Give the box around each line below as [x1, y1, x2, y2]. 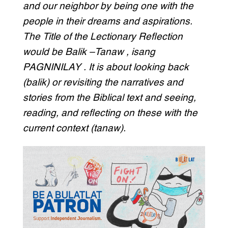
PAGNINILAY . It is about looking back [22, 63, 189, 73]
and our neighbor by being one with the [22, 2, 193, 12]
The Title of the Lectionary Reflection [22, 32, 183, 42]
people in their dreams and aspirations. [22, 17, 192, 27]
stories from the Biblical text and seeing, [22, 93, 196, 103]
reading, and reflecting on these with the [22, 108, 197, 119]
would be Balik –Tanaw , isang [22, 47, 155, 58]
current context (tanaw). [22, 124, 126, 134]
